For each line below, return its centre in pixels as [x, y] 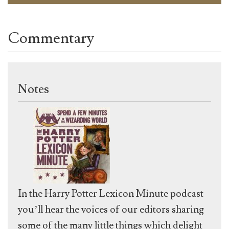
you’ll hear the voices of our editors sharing [111, 210]
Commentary [51, 38]
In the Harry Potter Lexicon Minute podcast [111, 194]
